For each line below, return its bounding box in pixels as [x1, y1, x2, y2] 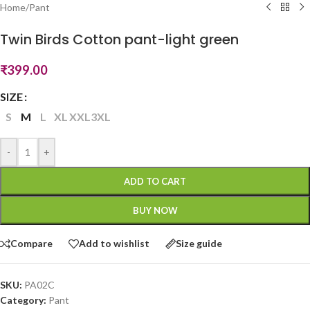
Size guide [176, 237, 222, 250]
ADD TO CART [124, 175, 186, 187]
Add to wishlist [79, 237, 149, 250]
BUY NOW [132, 204, 178, 216]
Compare [10, 237, 53, 250]
